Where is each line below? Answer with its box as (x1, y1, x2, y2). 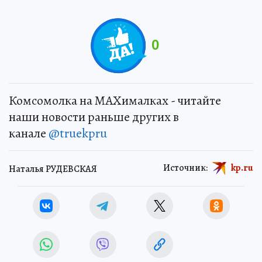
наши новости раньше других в (9, 108, 179, 126)
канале (9, 124, 49, 142)
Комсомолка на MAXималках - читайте (9, 91, 221, 109)
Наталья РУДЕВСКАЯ (9, 163, 97, 176)
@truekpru (49, 124, 107, 142)
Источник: (163, 161, 208, 174)
